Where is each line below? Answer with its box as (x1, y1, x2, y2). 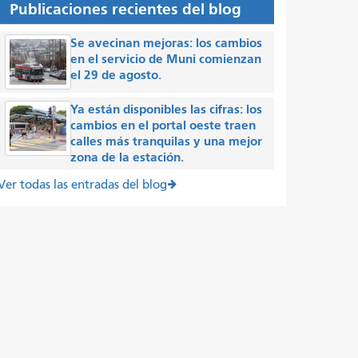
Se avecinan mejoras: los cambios (70, 34, 263, 50)
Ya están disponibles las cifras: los (70, 101, 263, 117)
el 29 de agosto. (70, 66, 165, 82)
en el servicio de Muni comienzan (70, 50, 262, 66)
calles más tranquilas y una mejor (70, 133, 263, 149)
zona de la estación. (70, 149, 185, 165)
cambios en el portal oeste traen (70, 117, 257, 133)
